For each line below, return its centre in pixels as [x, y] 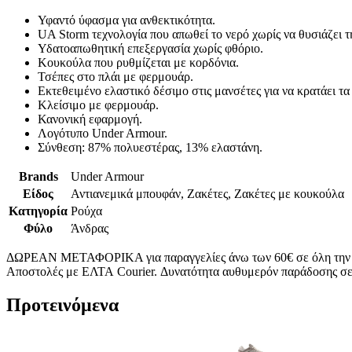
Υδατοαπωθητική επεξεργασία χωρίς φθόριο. [150, 49]
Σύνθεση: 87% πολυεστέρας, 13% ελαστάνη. [150, 148]
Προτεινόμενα [62, 305]
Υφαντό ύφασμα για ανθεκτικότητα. [126, 20]
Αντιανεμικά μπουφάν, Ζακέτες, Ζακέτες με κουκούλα [207, 194]
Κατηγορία [38, 211]
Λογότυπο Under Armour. [103, 134]
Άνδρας [90, 229]
